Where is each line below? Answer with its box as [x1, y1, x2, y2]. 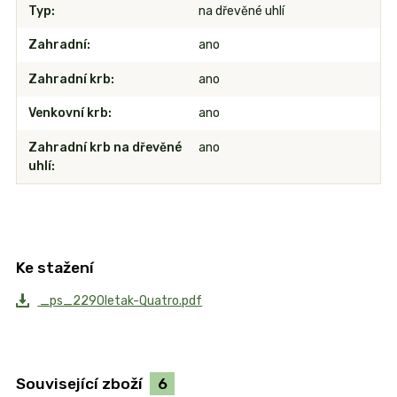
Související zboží [15, 374, 146, 393]
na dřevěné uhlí [198, 3, 284, 19]
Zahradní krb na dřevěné [27, 139, 182, 155]
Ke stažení [15, 258, 94, 276]
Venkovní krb [27, 105, 108, 121]
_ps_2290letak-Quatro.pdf [37, 292, 203, 308]
